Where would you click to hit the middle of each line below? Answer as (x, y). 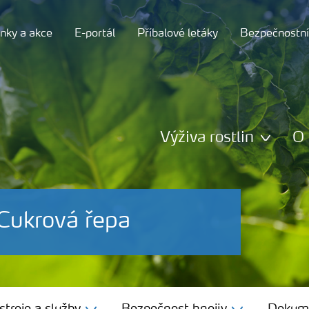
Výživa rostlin (207, 138)
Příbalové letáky (178, 34)
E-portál (95, 34)
